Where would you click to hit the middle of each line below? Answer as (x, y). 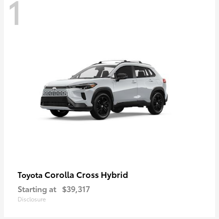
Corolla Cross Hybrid (86, 174)
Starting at (37, 189)
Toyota (31, 175)
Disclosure (32, 199)
